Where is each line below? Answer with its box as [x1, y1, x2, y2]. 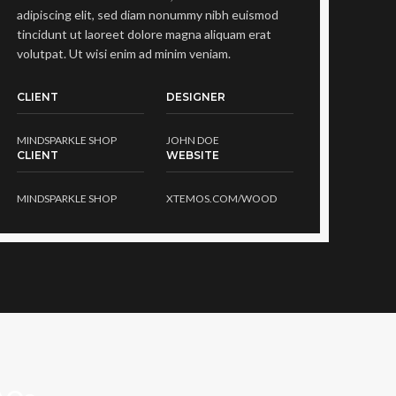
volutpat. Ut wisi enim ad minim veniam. [16, 46, 231, 62]
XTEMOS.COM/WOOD [165, 192, 277, 206]
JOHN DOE [165, 133, 219, 148]
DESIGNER [165, 90, 225, 104]
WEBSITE [165, 148, 219, 163]
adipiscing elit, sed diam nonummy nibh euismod [16, 7, 278, 23]
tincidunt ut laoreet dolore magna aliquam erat [16, 27, 271, 42]
